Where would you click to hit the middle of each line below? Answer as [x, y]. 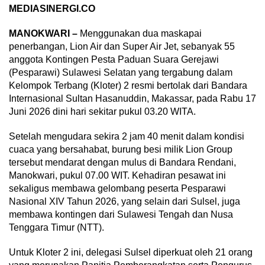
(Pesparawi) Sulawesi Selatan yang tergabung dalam [121, 73]
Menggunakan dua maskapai [140, 34]
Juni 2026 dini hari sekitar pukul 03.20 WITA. [102, 112]
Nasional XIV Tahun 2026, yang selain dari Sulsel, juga [125, 202]
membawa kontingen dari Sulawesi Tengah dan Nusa [121, 215]
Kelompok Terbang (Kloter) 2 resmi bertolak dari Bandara [128, 86]
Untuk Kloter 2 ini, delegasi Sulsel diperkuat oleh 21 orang [131, 253]
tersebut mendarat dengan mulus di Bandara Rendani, [122, 163]
